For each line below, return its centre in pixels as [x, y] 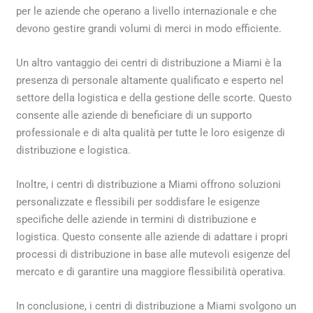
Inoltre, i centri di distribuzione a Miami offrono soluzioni [149, 184]
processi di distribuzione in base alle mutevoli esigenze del [154, 254]
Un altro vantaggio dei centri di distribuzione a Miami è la [149, 63]
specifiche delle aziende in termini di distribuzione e [137, 219]
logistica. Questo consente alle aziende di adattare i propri [152, 236]
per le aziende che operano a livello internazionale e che [147, 11]
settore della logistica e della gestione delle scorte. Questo [154, 97]
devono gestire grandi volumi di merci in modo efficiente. [149, 28]
